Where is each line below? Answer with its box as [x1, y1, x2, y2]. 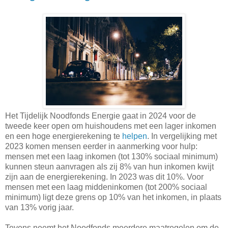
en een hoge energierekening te [5, 131, 122, 140]
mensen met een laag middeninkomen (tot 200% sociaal [5, 182, 207, 191]
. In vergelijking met [147, 131, 217, 140]
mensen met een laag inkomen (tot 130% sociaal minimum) [5, 152, 218, 161]
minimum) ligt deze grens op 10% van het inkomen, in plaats [5, 192, 221, 202]
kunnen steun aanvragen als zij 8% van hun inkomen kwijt [5, 162, 214, 171]
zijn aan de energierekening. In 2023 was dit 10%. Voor [5, 172, 204, 181]
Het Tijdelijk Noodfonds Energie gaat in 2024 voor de [5, 111, 196, 120]
